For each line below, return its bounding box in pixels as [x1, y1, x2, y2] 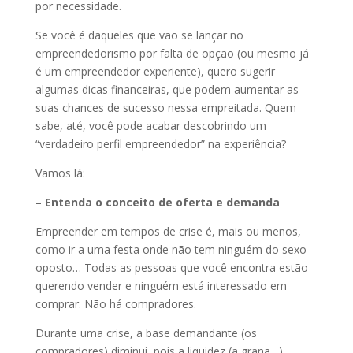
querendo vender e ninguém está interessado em [35, 278, 287, 293]
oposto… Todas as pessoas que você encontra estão [35, 260, 308, 275]
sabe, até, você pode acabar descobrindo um [35, 118, 266, 133]
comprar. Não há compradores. [35, 296, 196, 311]
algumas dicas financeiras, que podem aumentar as [35, 82, 299, 97]
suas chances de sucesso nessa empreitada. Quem [35, 100, 296, 115]
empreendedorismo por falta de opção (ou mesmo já [35, 46, 309, 61]
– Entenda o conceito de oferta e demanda [35, 195, 280, 210]
